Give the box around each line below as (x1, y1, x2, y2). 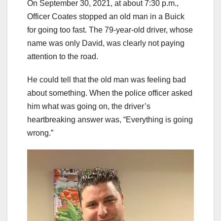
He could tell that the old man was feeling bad (27, 75, 186, 84)
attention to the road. (27, 52, 98, 61)
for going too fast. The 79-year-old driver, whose (27, 25, 193, 34)
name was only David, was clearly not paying (27, 38, 184, 47)
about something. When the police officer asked (27, 88, 192, 97)
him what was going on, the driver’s (27, 102, 150, 110)
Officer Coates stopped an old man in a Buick (27, 12, 184, 21)
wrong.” (27, 128, 53, 137)
